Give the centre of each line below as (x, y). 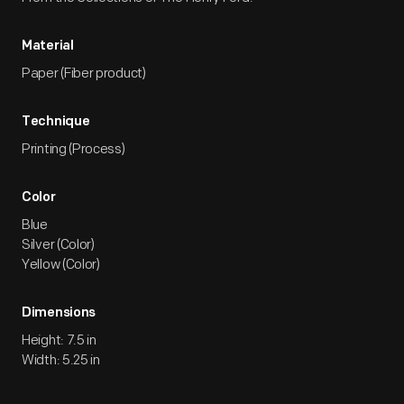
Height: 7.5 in (59, 340)
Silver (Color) (58, 245)
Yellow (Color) (61, 265)
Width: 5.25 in (61, 360)
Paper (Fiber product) (84, 73)
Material (48, 46)
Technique (56, 122)
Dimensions (59, 313)
